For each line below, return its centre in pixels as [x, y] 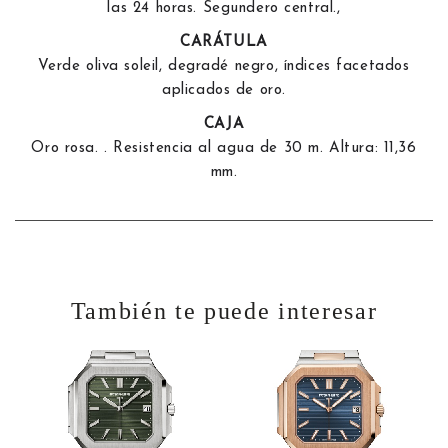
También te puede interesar [224, 310]
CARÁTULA [224, 43]
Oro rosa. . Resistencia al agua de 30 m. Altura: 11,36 [224, 149]
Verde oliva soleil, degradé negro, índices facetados [224, 67]
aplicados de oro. [224, 91]
